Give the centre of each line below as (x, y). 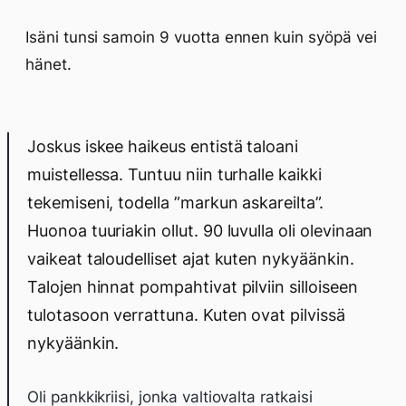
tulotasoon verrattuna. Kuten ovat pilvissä (186, 315)
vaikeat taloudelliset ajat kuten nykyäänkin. (191, 259)
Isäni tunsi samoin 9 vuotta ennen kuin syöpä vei (201, 37)
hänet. (48, 64)
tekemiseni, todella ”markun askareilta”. (175, 203)
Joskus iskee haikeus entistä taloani (163, 146)
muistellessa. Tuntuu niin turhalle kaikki (174, 174)
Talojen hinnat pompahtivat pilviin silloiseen (193, 287)
